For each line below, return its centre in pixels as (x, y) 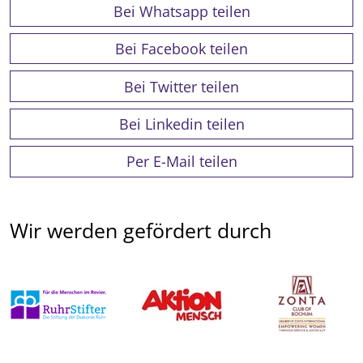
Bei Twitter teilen (181, 86)
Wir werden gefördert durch (141, 230)
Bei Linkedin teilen (181, 124)
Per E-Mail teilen (181, 162)
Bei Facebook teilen (181, 49)
